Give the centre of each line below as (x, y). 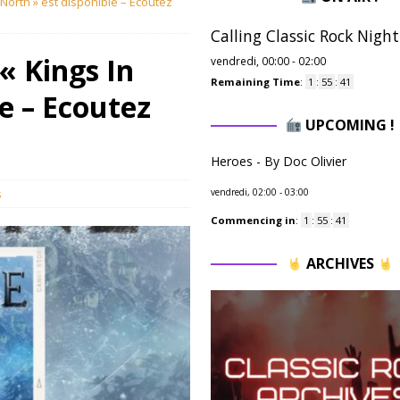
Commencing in (253, 220)
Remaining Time (255, 82)
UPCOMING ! (348, 125)
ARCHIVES (340, 263)
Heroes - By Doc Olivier (278, 161)
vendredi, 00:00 (250, 61)
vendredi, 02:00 (243, 192)
